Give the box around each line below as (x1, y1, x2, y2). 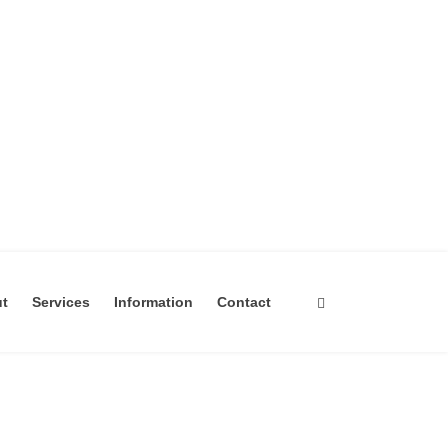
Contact (217, 293, 272, 310)
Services (32, 293, 91, 310)
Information (114, 293, 194, 310)
